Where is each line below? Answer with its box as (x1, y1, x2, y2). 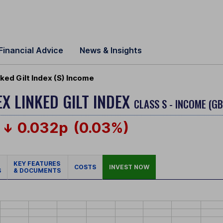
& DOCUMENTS (13, 167, 61, 175)
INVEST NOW (109, 163, 149, 171)
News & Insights (80, 45, 142, 55)
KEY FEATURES (13, 160, 62, 168)
